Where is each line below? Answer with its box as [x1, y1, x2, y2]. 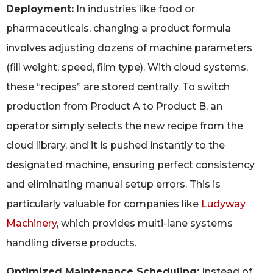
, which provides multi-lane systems [57, 218, 233, 230]
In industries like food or [74, 3, 195, 15]
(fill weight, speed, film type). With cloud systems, [6, 62, 248, 74]
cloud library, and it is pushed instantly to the [6, 140, 225, 152]
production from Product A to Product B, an [6, 101, 222, 113]
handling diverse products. [6, 237, 136, 249]
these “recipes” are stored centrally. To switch [6, 81, 230, 93]
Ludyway [201, 198, 246, 210]
